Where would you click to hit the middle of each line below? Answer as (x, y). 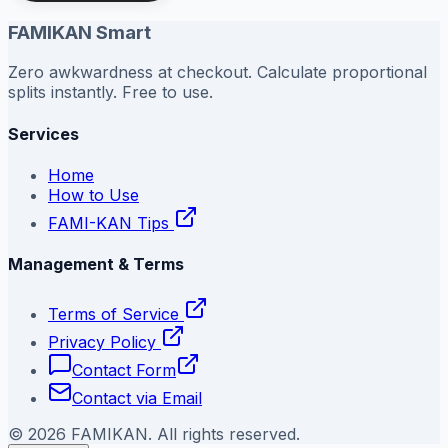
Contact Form (124, 369)
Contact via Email (137, 397)
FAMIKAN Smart (79, 32)
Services (43, 133)
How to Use (93, 194)
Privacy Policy (102, 341)
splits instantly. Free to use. (110, 92)
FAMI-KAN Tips (111, 222)
